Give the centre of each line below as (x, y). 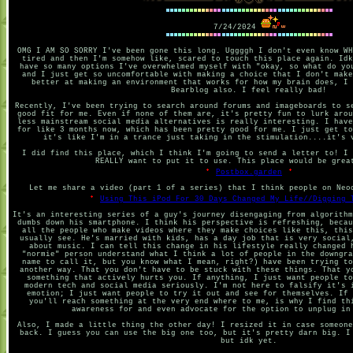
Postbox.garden (249, 173)
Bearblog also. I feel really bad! (249, 91)
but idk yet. (249, 341)
